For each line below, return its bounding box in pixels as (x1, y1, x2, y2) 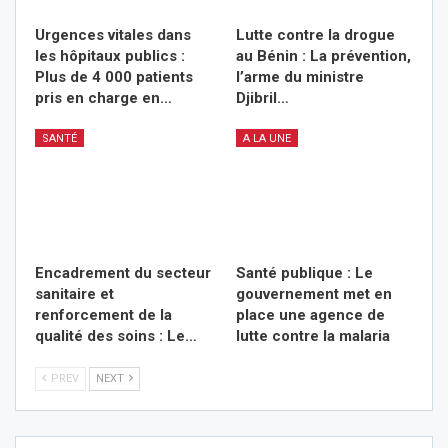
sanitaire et (35, 285, 114, 304)
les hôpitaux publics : (35, 47, 185, 66)
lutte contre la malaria (236, 327, 390, 346)
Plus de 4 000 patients (35, 68, 193, 87)
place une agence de (236, 306, 385, 325)
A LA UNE (243, 132, 291, 146)
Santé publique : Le (236, 264, 373, 283)
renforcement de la (35, 306, 172, 325)
